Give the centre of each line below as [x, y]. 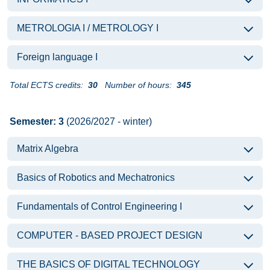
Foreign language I [57, 57]
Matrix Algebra [48, 149]
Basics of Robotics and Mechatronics [96, 177]
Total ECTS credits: [46, 85]
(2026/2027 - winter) [108, 121]
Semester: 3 [37, 121]
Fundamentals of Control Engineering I [99, 206]
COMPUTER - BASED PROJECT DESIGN [110, 235]
